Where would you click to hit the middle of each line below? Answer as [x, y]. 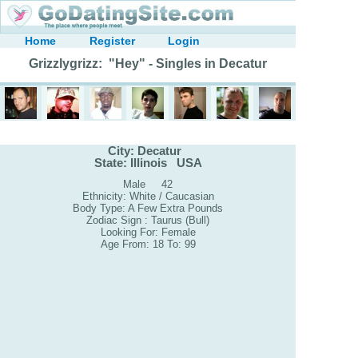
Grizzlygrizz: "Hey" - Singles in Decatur [148, 64]
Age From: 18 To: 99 [148, 245]
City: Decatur [148, 150]
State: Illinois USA [148, 162]
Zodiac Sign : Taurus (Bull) [148, 221]
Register [112, 41]
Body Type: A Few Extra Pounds [148, 209]
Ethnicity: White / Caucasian [148, 197]
